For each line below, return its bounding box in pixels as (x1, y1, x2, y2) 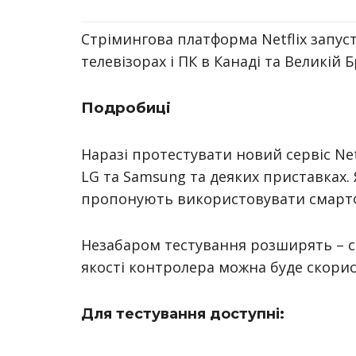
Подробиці (81, 99, 175, 117)
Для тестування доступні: (81, 305, 284, 323)
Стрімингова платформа (81, 29, 261, 48)
